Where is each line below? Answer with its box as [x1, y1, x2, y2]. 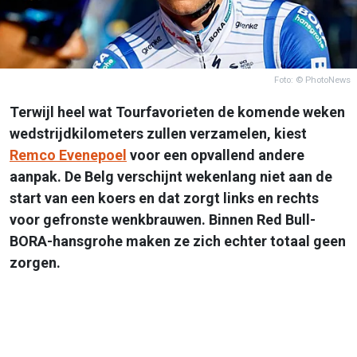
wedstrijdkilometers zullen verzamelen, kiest [10, 124, 307, 142]
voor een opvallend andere [127, 146, 304, 163]
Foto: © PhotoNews [274, 74, 351, 85]
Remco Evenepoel [10, 146, 127, 163]
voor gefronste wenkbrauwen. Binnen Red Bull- [10, 210, 316, 228]
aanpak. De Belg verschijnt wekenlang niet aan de [10, 167, 332, 185]
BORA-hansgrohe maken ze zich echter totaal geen [10, 232, 346, 249]
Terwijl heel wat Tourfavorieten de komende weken [10, 103, 345, 120]
